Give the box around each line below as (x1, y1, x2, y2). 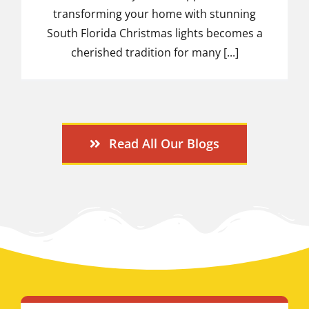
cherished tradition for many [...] (70, 44, 239, 60)
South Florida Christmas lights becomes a (46, 25, 263, 41)
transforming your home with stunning (53, 6, 256, 21)
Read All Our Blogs (109, 134, 220, 152)
